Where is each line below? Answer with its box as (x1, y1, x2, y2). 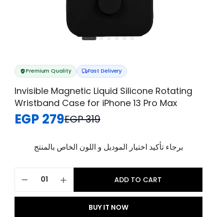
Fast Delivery (87, 67, 122, 75)
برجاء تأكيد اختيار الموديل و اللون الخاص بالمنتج (34, 141, 183, 153)
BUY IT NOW (89, 202, 128, 212)
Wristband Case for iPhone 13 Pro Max (15, 96, 177, 109)
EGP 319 (64, 112, 100, 126)
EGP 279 (15, 110, 64, 128)
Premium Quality (26, 67, 71, 75)
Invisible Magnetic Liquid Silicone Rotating (15, 84, 192, 97)
